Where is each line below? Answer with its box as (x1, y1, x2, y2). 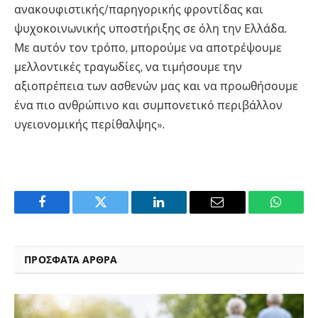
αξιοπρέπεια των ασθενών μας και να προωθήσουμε (14, 79, 298, 94)
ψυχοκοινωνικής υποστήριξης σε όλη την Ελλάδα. (14, 22, 287, 36)
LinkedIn (158, 206, 205, 219)
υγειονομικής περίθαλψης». (14, 118, 165, 132)
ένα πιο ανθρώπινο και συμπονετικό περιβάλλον (14, 99, 283, 113)
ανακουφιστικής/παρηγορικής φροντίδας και (14, 3, 263, 17)
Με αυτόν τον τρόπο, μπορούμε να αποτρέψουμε (14, 41, 282, 55)
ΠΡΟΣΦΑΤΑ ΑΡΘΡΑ (24, 253, 117, 265)
